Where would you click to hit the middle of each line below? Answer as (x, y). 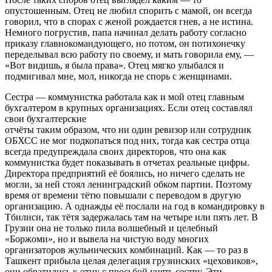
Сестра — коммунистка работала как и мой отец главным (124, 97)
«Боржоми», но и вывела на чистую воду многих (107, 239)
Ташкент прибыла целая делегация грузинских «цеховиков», (131, 261)
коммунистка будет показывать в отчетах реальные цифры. (127, 163)
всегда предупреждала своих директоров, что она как (116, 152)
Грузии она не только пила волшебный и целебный (111, 228)
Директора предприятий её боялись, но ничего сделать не (125, 174)
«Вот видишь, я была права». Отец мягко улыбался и (114, 66)
